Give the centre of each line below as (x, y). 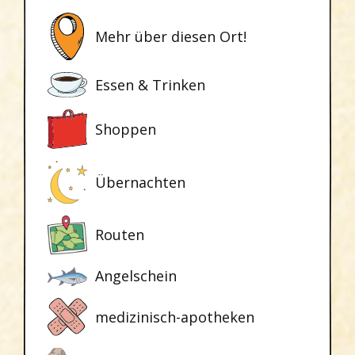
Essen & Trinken (150, 84)
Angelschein (136, 276)
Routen (120, 235)
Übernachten (140, 183)
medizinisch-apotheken (175, 317)
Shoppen (126, 129)
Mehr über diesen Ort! (171, 36)
